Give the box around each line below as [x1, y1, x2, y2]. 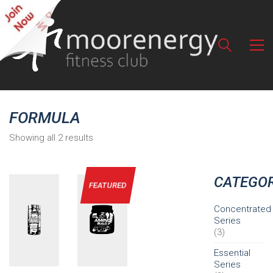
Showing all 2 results [9, 132, 93, 143]
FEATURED [88, 180, 128, 190]
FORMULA [9, 108, 80, 127]
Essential [214, 247, 250, 258]
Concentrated [214, 203, 271, 214]
